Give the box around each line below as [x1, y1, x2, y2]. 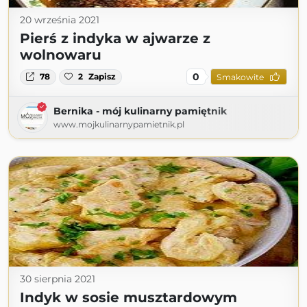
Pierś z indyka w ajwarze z [20, 30, 210, 47]
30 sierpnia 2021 [20, 273, 95, 286]
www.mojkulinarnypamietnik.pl [53, 119, 184, 130]
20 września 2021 [20, 14, 99, 27]
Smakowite [216, 71, 264, 82]
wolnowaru [20, 47, 101, 64]
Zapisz [88, 71, 116, 82]
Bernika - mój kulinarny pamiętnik [53, 105, 227, 118]
